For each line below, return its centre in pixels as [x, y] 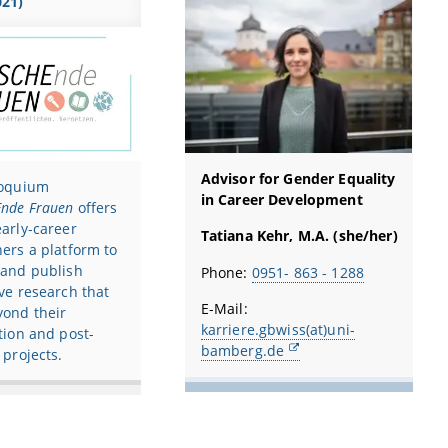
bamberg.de [242, 351]
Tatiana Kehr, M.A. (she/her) [299, 236]
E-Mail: [224, 309]
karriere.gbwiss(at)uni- [277, 330]
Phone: [226, 272]
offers [97, 207]
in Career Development [281, 199]
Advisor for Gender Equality [298, 178]
